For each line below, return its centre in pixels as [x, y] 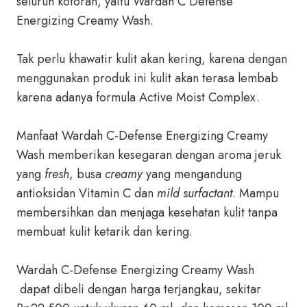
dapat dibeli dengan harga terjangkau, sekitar [139, 289]
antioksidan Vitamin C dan [87, 193]
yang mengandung [192, 174]
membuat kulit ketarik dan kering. [105, 232]
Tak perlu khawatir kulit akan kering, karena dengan [152, 59]
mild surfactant [195, 193]
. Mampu [256, 193]
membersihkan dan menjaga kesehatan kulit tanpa [147, 212]
